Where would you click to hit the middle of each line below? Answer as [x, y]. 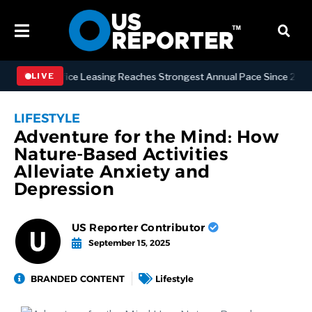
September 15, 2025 [129, 243]
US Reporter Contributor [140, 228]
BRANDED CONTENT [78, 278]
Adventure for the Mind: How [147, 137]
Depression [64, 189]
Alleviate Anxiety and [112, 172]
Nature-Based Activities [121, 154]
